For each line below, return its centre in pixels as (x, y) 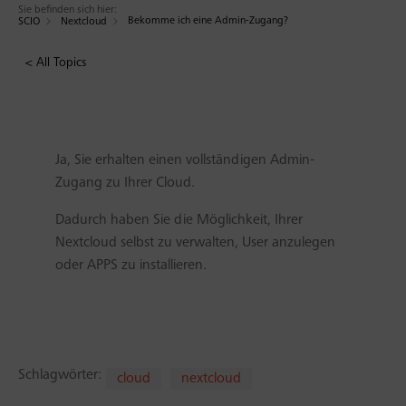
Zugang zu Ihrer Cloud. (125, 183)
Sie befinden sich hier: (68, 10)
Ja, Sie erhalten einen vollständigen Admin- (184, 160)
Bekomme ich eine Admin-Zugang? (208, 21)
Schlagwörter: (60, 375)
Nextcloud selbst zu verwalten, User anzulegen (195, 243)
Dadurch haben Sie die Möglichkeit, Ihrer (179, 220)
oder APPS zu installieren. (130, 266)
